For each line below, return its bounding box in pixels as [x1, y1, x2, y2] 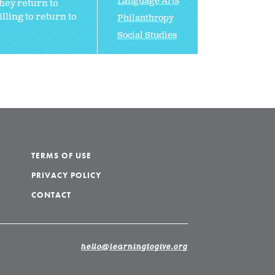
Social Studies [117, 29, 177, 41]
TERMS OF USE [31, 150, 92, 161]
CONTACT [31, 189, 71, 200]
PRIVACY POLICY [31, 169, 102, 180]
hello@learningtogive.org [80, 241, 188, 252]
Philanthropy [117, 12, 174, 24]
